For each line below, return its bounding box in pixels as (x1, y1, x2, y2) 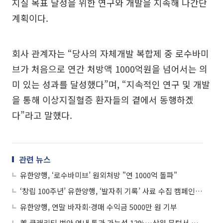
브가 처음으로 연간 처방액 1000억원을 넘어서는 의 (12, 62, 208, 75)
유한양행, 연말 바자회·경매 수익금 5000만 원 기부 (20, 202, 177, 212)
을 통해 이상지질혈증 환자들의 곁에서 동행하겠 (12, 93, 194, 106)
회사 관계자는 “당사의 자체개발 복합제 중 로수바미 (12, 47, 209, 60)
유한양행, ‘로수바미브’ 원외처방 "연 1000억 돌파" (20, 170, 177, 180)
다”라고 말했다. (12, 109, 72, 121)
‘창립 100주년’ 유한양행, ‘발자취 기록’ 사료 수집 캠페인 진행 (195, 186, 203, 196)
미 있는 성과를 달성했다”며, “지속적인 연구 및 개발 (12, 78, 210, 91)
